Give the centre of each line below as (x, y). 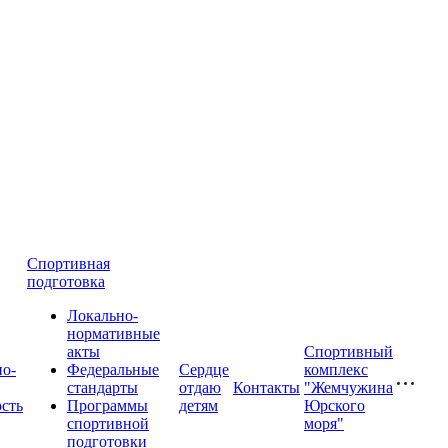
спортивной (108, 423)
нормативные (113, 333)
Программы (107, 405)
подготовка (66, 281)
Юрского (334, 405)
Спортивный (348, 351)
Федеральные (113, 369)
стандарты (102, 387)
